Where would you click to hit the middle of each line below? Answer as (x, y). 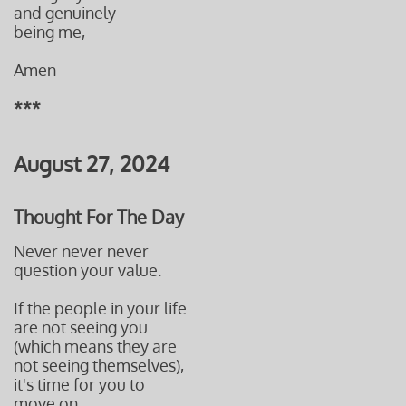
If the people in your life (100, 308)
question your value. (87, 270)
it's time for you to (79, 384)
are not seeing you (81, 327)
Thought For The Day (99, 217)
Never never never (81, 251)
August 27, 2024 (92, 164)
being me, (49, 32)
